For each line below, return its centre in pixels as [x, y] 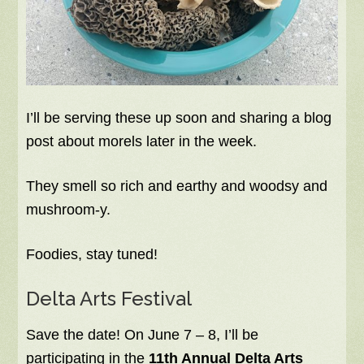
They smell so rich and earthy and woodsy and [177, 186]
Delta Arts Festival [109, 299]
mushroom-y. [69, 210]
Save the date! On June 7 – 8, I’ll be [143, 335]
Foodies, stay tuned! [92, 255]
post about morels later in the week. [142, 142]
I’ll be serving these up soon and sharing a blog [179, 118]
